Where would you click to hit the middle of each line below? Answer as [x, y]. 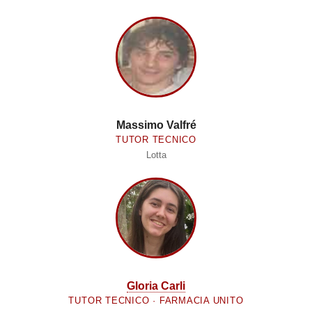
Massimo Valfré [156, 125]
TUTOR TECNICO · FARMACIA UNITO [156, 301]
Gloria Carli [156, 286]
